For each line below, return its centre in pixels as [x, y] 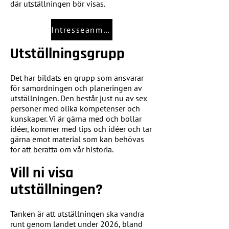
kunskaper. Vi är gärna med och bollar [76, 119]
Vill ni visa [42, 173]
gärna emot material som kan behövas [77, 139]
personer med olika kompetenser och [75, 109]
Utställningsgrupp [67, 54]
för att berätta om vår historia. [62, 150]
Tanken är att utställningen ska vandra [77, 214]
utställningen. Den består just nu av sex [79, 98]
